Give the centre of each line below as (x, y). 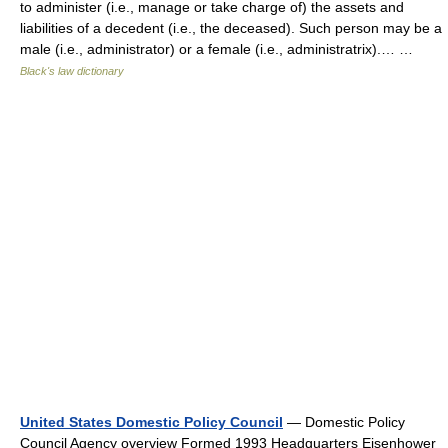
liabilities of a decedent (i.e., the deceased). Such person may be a (231, 28)
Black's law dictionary (72, 71)
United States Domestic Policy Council (151, 422)
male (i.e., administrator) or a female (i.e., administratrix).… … (220, 49)
